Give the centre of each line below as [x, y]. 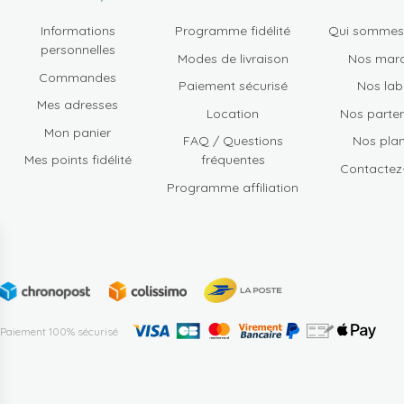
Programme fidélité [233, 31]
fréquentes [233, 160]
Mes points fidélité [78, 160]
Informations [78, 31]
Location [233, 113]
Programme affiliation [233, 187]
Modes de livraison [233, 58]
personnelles [78, 50]
